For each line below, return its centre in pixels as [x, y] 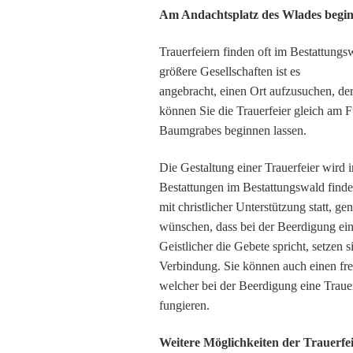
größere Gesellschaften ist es [230, 71]
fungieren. [184, 305]
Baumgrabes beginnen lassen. [233, 130]
